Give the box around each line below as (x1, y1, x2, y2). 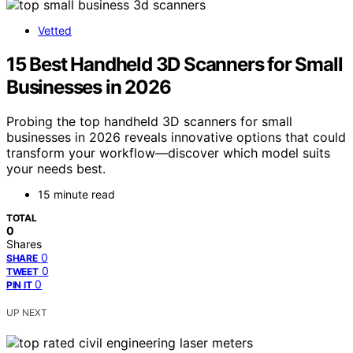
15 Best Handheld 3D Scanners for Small (6, 52, 343, 76)
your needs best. (6, 161, 106, 177)
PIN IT (6, 279, 32, 292)
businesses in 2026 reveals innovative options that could (6, 129, 346, 146)
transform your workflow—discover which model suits (6, 145, 330, 162)
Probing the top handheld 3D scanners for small (6, 113, 292, 130)
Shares (6, 237, 42, 251)
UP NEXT (6, 307, 47, 319)
